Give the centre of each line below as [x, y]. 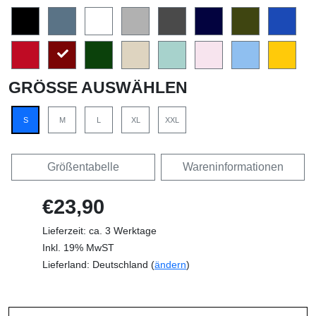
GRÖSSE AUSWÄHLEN [92, 87]
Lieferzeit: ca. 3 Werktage [99, 230]
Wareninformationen [233, 166]
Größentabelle [83, 166]
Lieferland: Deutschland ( [98, 264]
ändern [170, 264]
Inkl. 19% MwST [78, 247]
